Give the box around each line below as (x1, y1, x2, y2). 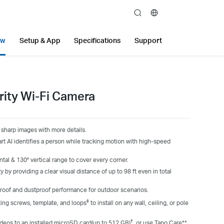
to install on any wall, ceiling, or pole (88, 198, 188, 206)
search (134, 10, 152, 17)
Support (134, 36, 162, 44)
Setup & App (19, 36, 60, 44)
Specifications (74, 36, 121, 44)
